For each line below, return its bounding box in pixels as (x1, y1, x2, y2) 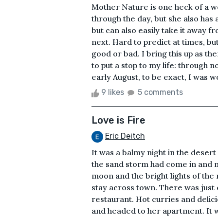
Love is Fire (91, 114, 145, 127)
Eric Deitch (105, 131, 145, 141)
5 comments (138, 88, 183, 97)
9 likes (99, 88, 126, 97)
